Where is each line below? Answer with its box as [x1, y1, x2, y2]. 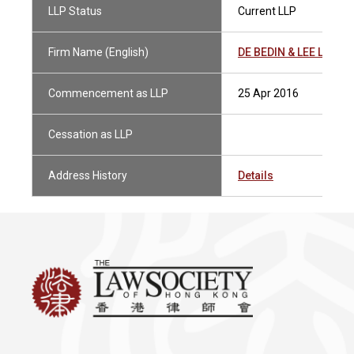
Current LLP [238, 5, 296, 17]
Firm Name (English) [48, 46, 149, 58]
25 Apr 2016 [238, 87, 299, 100]
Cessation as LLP [48, 128, 133, 141]
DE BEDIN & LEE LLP [238, 46, 336, 58]
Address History [48, 169, 127, 182]
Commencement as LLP [48, 87, 168, 100]
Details [238, 169, 273, 182]
